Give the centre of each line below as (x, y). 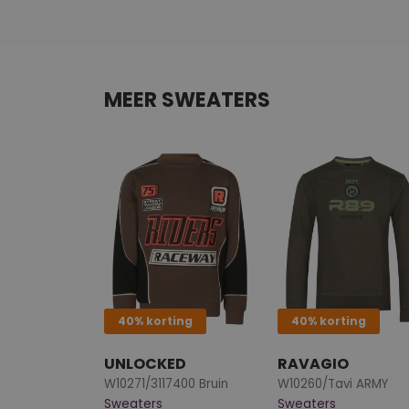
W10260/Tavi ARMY (333, 383)
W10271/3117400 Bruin (166, 383)
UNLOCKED (145, 363)
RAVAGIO (313, 363)
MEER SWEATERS (187, 100)
